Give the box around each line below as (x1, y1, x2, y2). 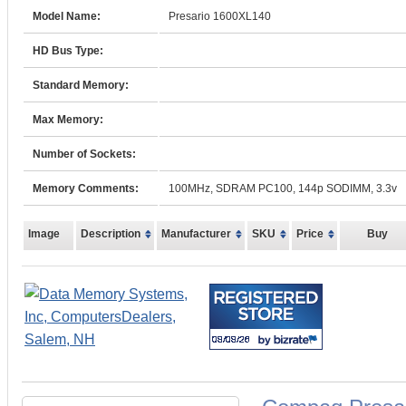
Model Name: (33, 10, 101, 23)
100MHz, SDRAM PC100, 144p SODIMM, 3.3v (169, 182, 397, 195)
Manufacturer (161, 227, 231, 240)
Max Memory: (33, 113, 103, 126)
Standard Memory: (33, 79, 129, 92)
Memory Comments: (33, 182, 139, 195)
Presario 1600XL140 (169, 10, 271, 23)
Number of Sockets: (33, 148, 136, 160)
